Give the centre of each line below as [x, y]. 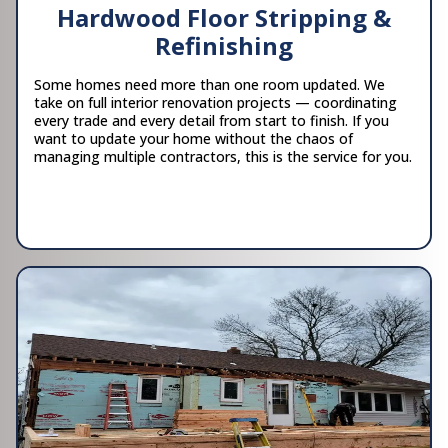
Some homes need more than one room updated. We [209, 84]
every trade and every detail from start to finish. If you [211, 120]
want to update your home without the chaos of [193, 138]
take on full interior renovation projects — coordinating [215, 102]
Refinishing [224, 45]
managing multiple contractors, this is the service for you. [223, 156]
